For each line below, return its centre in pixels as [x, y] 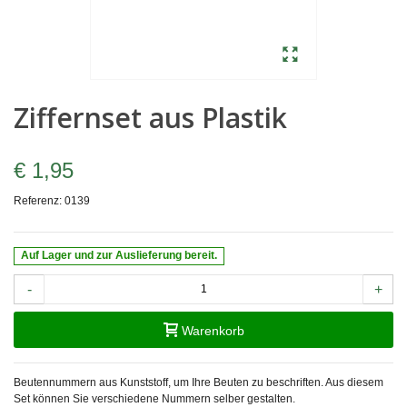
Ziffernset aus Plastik [150, 118]
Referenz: [38, 201]
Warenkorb [213, 330]
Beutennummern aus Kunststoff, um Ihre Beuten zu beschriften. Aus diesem [199, 382]
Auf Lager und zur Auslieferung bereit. [119, 256]
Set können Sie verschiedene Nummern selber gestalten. [154, 398]
